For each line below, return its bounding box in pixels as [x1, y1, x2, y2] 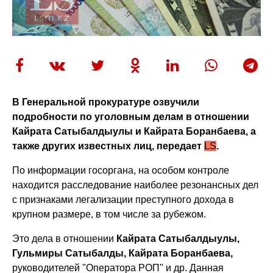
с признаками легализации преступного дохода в [12, 194, 235, 205]
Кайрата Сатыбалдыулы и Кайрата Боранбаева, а [12, 126, 257, 136]
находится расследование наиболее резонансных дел [12, 179, 259, 190]
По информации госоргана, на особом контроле [12, 165, 230, 175]
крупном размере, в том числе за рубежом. [12, 208, 209, 219]
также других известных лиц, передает [12, 140, 205, 151]
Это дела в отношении [12, 233, 117, 244]
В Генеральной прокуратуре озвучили [12, 96, 200, 107]
